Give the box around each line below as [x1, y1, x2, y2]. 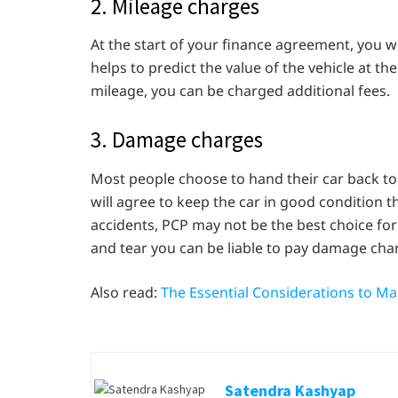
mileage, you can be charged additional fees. [91, 81, 394, 101]
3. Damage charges [91, 125, 263, 155]
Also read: [91, 282, 161, 302]
